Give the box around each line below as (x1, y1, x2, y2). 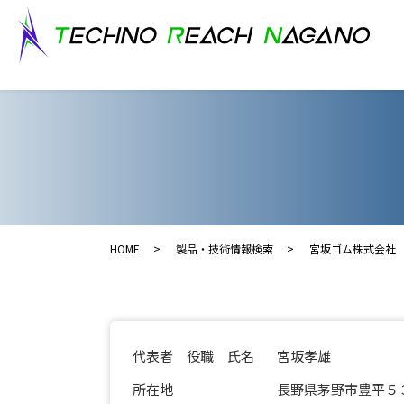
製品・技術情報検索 (176, 241, 273, 256)
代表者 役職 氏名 (133, 346, 254, 365)
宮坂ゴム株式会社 (309, 241, 396, 256)
